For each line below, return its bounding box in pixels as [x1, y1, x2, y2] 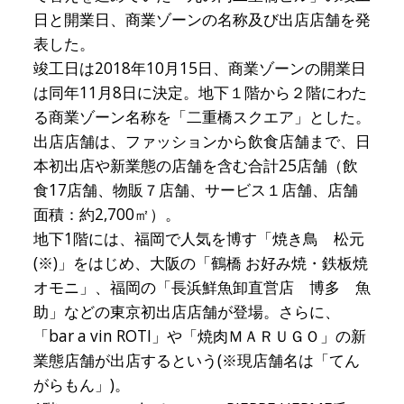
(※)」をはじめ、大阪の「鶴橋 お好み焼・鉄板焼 [32, 252, 368, 273]
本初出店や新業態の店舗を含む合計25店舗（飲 [32, 154, 358, 176]
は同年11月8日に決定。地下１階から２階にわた [32, 81, 367, 103]
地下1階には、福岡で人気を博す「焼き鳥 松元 [32, 227, 364, 249]
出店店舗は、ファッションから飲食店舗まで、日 [32, 130, 371, 151]
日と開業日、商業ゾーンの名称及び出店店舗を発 [32, 8, 371, 30]
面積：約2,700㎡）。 [32, 203, 180, 225]
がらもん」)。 [32, 373, 130, 395]
